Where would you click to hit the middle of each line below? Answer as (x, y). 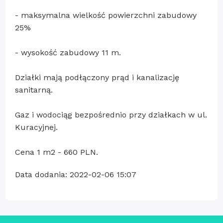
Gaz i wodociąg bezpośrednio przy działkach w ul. (111, 114)
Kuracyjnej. (36, 127)
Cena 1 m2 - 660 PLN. (56, 152)
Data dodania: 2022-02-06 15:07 (76, 174)
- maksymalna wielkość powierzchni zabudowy (106, 15)
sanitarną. (34, 90)
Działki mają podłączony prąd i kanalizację (97, 77)
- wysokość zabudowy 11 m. (68, 52)
